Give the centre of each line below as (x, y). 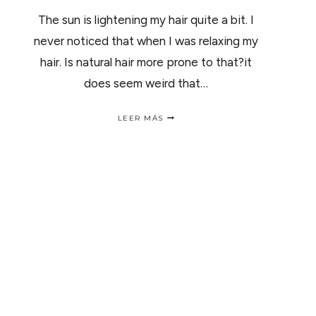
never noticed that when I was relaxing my (146, 41)
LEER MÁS (140, 118)
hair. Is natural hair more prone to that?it (146, 62)
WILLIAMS (185, 149)
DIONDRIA (185, 136)
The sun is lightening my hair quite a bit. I (146, 20)
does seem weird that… (146, 83)
